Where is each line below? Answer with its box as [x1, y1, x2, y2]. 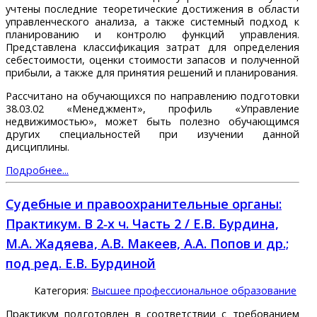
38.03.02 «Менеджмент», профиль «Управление [6, 101, 299, 115]
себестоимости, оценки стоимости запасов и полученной [6, 53, 299, 67]
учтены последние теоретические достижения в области [6, 2, 299, 16]
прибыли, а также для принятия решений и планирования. [6, 66, 298, 80]
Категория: [34, 284, 91, 298]
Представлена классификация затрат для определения [6, 40, 299, 54]
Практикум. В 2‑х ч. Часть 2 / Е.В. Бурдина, [6, 215, 279, 233]
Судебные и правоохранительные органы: [6, 195, 282, 213]
